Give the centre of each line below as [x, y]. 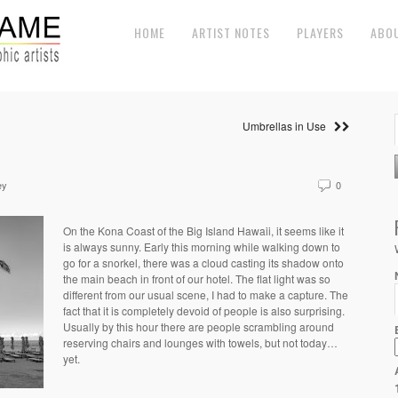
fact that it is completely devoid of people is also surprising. [204, 311]
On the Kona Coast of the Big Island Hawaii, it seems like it [203, 231]
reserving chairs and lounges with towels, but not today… [200, 343]
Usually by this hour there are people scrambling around [199, 327]
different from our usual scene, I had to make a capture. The [206, 295]
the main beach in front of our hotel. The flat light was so [197, 279]
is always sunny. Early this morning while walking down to [202, 247]
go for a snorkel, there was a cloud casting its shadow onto [203, 263]
